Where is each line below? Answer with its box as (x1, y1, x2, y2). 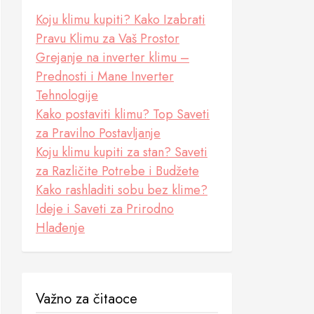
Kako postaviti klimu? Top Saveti (36, 105, 210, 123)
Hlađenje (36, 219, 85, 237)
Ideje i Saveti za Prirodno (36, 200, 174, 218)
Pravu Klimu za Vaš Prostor (36, 29, 179, 48)
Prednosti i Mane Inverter (36, 67, 174, 86)
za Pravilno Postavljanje (36, 124, 161, 142)
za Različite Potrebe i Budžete (36, 162, 199, 180)
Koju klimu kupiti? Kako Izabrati (36, 11, 205, 29)
